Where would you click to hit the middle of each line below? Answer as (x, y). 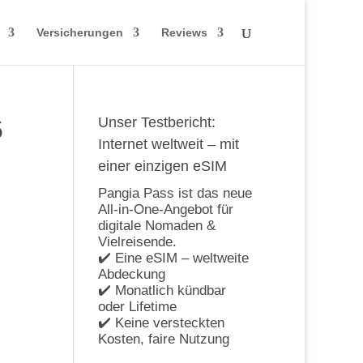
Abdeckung (131, 274)
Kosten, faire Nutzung (163, 339)
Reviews (184, 32)
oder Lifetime (137, 307)
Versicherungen (80, 32)
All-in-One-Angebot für (165, 209)
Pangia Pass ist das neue (175, 193)
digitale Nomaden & (156, 226)
